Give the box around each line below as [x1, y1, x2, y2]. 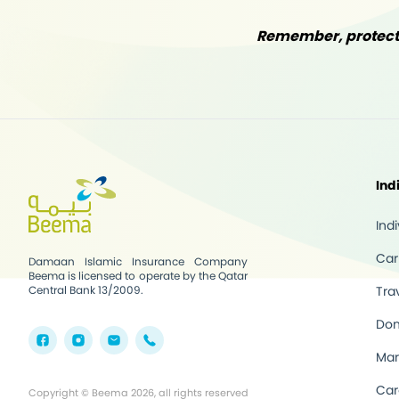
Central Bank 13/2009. [28, 282, 143, 297]
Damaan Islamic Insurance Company [28, 254, 248, 269]
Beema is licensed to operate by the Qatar [28, 268, 248, 283]
